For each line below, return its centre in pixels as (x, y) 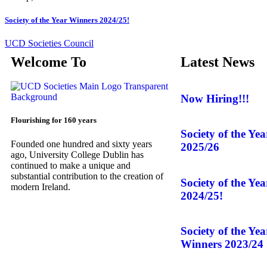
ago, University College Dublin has (77, 154)
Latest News (218, 62)
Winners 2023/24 (222, 244)
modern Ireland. (41, 187)
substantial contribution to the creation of (87, 176)
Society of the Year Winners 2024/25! (67, 20)
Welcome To (49, 62)
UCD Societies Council (49, 44)
